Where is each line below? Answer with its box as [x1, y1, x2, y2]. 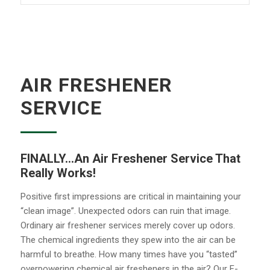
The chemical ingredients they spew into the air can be [20, 234, 236, 245]
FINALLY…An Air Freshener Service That [20, 151, 240, 166]
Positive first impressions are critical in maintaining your [20, 190, 241, 202]
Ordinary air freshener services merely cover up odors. [20, 219, 235, 231]
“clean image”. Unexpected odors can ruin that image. [20, 205, 231, 216]
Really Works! [20, 165, 96, 180]
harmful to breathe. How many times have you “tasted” [20, 248, 237, 260]
